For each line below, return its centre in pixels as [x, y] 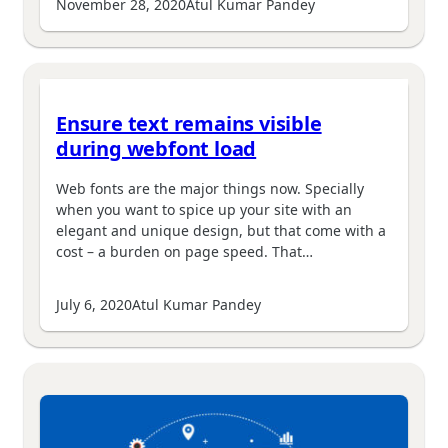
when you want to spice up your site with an [204, 209]
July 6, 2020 [94, 304]
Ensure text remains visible [189, 124]
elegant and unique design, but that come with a [221, 230]
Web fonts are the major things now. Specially [210, 188]
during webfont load [156, 149]
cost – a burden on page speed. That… [184, 251]
